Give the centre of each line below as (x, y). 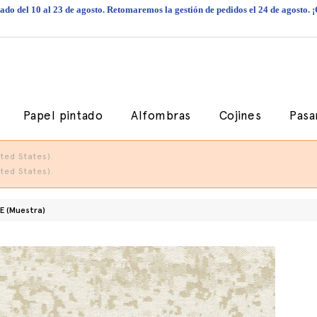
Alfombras (161, 115)
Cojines (240, 115)
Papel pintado (63, 115)
